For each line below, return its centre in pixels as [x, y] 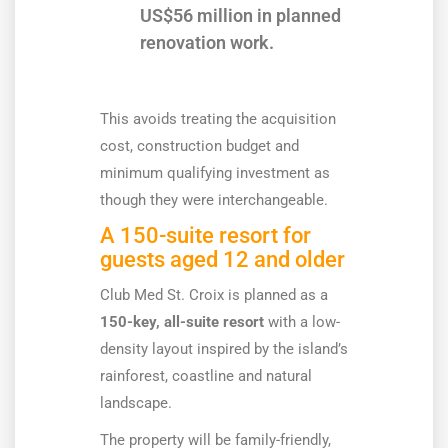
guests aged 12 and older [222, 260]
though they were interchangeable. [214, 200]
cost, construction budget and [199, 146]
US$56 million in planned [240, 16]
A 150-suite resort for [205, 236]
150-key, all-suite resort [182, 322]
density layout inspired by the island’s [224, 349]
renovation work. [207, 43]
